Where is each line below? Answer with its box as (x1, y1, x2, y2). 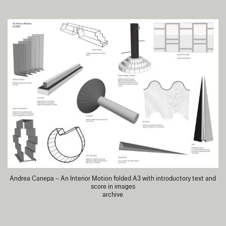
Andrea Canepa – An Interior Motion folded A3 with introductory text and (10, 175, 216, 183)
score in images (90, 183, 135, 191)
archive (102, 191, 124, 199)
